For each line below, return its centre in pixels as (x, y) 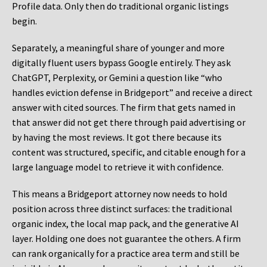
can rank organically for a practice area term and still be (126, 254)
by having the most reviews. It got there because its (117, 137)
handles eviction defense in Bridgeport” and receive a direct (132, 93)
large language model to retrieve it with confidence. (118, 167)
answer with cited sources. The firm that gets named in (124, 108)
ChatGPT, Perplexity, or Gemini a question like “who (117, 78)
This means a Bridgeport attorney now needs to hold (119, 194)
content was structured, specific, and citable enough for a (129, 152)
